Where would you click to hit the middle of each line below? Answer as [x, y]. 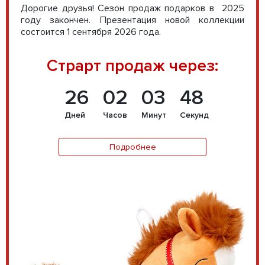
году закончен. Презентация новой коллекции [132, 20]
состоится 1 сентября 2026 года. [91, 32]
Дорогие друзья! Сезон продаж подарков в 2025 [132, 8]
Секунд [194, 115]
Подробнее [132, 147]
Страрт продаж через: [132, 66]
